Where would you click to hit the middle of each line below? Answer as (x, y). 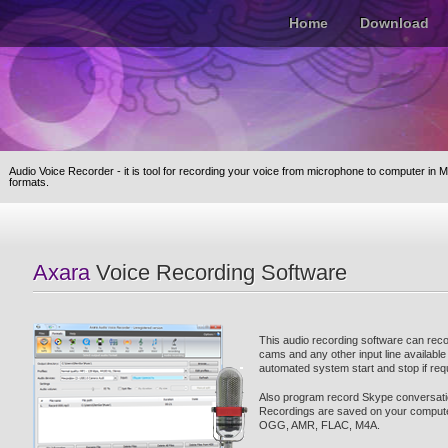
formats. (28, 182)
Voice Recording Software (218, 272)
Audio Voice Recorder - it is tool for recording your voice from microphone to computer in (223, 171)
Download (394, 23)
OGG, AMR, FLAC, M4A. (319, 425)
